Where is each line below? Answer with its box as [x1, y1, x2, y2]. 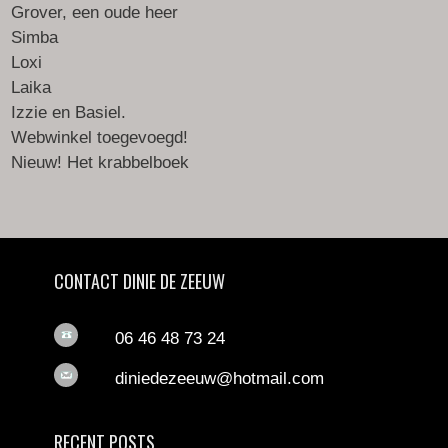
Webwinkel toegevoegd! [11, 127, 189, 147]
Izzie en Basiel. [11, 102, 127, 122]
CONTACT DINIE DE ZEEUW [53, 267, 225, 294]
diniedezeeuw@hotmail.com [115, 368, 325, 388]
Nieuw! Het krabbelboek [11, 152, 190, 172]
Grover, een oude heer [11, 2, 179, 22]
